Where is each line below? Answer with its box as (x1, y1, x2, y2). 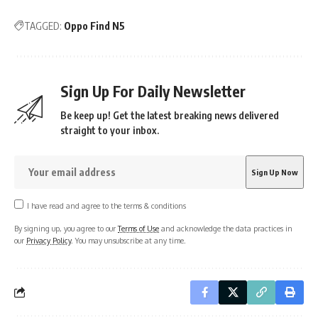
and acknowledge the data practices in (159, 223, 292, 233)
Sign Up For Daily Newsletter (60, 81, 246, 101)
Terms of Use (118, 223, 159, 233)
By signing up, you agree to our (14, 223, 118, 233)
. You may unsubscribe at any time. (71, 235, 186, 245)
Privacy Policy (26, 235, 71, 245)
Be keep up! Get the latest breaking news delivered (60, 109, 279, 121)
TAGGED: (24, 19, 62, 32)
